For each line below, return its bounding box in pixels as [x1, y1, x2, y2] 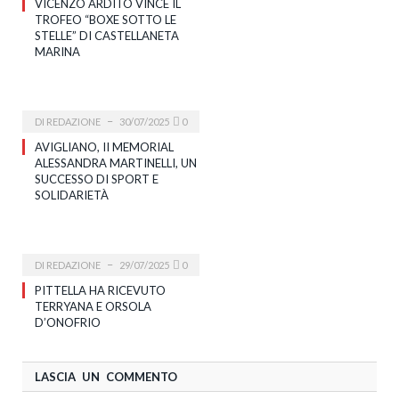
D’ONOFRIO [35, 314, 101, 330]
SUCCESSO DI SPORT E [35, 171, 159, 186]
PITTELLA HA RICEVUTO [35, 282, 166, 297]
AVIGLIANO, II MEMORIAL [35, 139, 174, 154]
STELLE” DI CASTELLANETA [35, 28, 179, 43]
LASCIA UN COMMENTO [35, 369, 177, 384]
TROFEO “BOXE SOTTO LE [35, 12, 176, 27]
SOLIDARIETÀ [35, 187, 109, 202]
